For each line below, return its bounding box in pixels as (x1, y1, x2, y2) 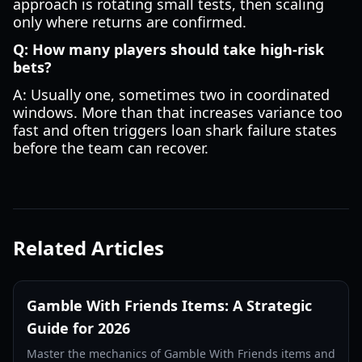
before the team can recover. (13, 138, 208, 158)
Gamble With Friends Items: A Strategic (27, 296, 312, 315)
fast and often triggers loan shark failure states (13, 120, 337, 140)
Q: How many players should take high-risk (13, 40, 324, 59)
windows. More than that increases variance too (13, 103, 343, 122)
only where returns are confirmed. (13, 12, 246, 32)
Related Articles (13, 234, 164, 261)
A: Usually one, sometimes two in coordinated (13, 85, 330, 104)
